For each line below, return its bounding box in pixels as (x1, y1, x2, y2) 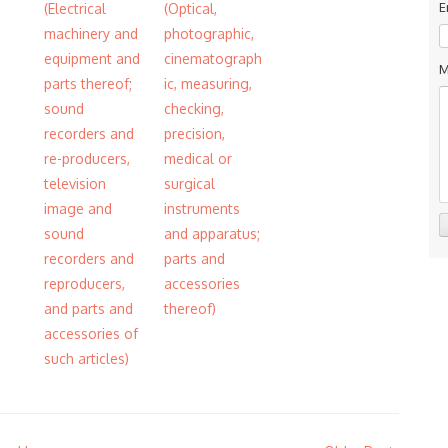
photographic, (164, 25, 254, 42)
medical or (164, 150, 232, 167)
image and (44, 200, 112, 217)
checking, (164, 100, 224, 117)
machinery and (44, 25, 138, 42)
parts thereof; (44, 75, 132, 92)
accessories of (44, 325, 138, 342)
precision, (164, 125, 225, 142)
